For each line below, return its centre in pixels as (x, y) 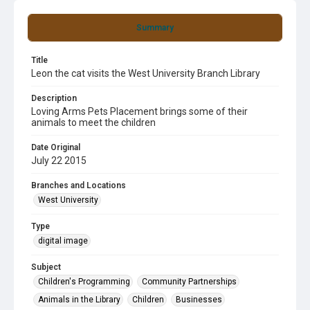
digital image (63, 241)
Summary (155, 28)
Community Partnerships (189, 282)
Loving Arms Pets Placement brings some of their (139, 111)
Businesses (199, 300)
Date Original (56, 147)
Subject (46, 267)
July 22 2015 (59, 161)
